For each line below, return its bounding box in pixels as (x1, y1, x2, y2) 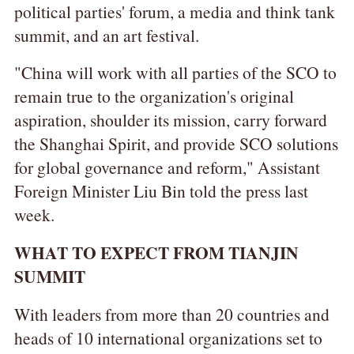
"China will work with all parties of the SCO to (13, 61, 337, 85)
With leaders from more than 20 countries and (13, 303, 330, 326)
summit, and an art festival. (13, 23, 199, 47)
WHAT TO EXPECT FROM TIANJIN (13, 240, 299, 265)
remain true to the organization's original (13, 85, 294, 108)
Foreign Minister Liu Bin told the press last (13, 179, 308, 203)
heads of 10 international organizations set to (13, 326, 322, 350)
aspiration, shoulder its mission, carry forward (13, 108, 327, 132)
